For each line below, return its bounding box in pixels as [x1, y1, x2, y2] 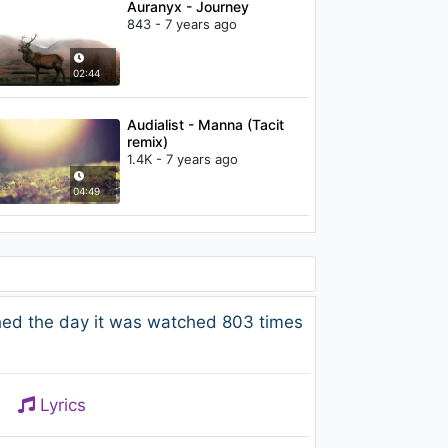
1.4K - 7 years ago [126, 151, 238, 168]
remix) [126, 133, 168, 151]
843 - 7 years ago [126, 15, 237, 32]
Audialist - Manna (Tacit [126, 116, 284, 134]
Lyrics [34, 395, 86, 415]
